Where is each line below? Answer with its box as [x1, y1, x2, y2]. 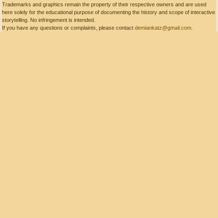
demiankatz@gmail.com [135, 25, 191, 31]
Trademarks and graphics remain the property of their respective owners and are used [2, 1, 206, 7]
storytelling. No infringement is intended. [2, 17, 95, 23]
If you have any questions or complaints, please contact [2, 25, 135, 31]
